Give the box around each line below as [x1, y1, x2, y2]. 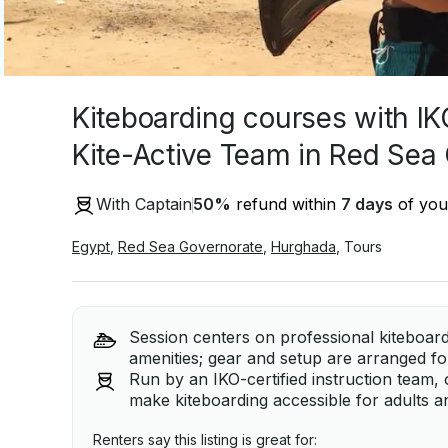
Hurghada [271, 237, 336, 255]
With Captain [96, 194, 192, 215]
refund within [231, 194, 341, 215]
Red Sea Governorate [118, 237, 263, 255]
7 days [341, 194, 393, 215]
